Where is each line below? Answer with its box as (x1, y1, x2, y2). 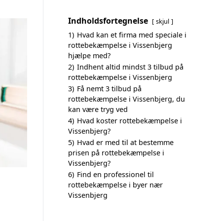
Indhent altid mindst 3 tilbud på (77, 62, 184, 72)
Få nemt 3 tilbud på (77, 84, 142, 93)
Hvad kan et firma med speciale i (77, 30, 186, 39)
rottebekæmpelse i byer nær (68, 180, 163, 189)
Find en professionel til (77, 170, 154, 179)
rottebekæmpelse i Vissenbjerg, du (68, 94, 185, 104)
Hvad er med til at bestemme (77, 138, 174, 147)
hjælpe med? (68, 51, 110, 60)
